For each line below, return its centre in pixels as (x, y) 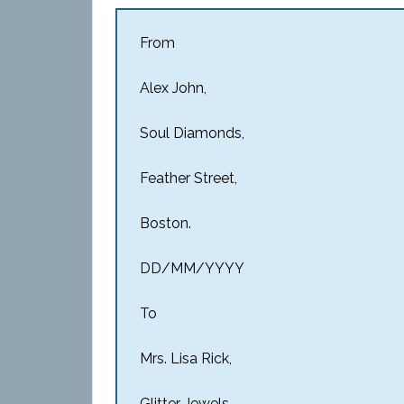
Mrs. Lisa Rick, (186, 358)
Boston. (165, 223)
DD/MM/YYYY (192, 268)
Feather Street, (188, 178)
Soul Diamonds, (192, 133)
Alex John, (173, 88)
